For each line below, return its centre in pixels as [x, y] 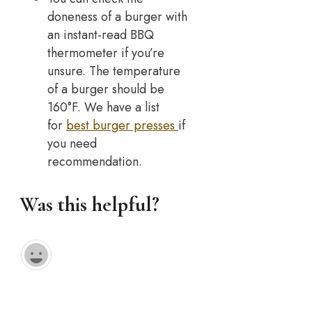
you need [72, 144]
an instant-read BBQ [101, 35]
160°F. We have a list [103, 108]
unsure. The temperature [114, 71]
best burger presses [122, 126]
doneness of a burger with [117, 17]
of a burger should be [106, 89]
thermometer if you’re [106, 53]
